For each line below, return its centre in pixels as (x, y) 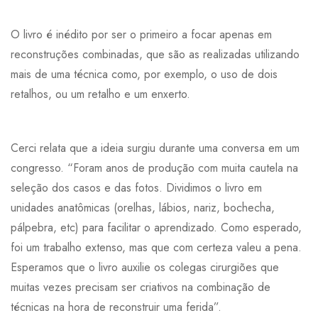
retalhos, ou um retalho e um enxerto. (100, 94)
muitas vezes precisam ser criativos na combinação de (141, 287)
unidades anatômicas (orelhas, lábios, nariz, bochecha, (144, 207)
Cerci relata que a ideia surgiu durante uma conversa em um (155, 148)
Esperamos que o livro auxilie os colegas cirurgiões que (145, 267)
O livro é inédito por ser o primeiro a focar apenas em (141, 34)
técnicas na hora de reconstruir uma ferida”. (118, 307)
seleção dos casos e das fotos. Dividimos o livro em (136, 187)
